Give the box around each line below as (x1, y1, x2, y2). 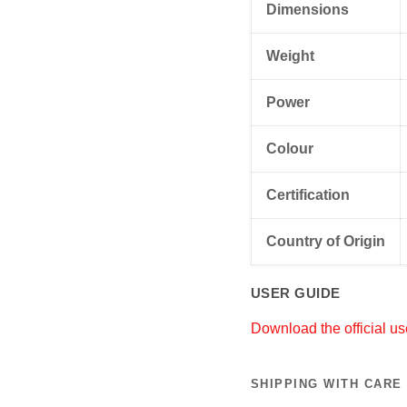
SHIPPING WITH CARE (250, 376, 402, 391)
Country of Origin (265, 233, 385, 249)
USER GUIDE (250, 284, 341, 301)
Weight (265, 47, 314, 64)
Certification (265, 186, 350, 203)
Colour (265, 140, 313, 156)
